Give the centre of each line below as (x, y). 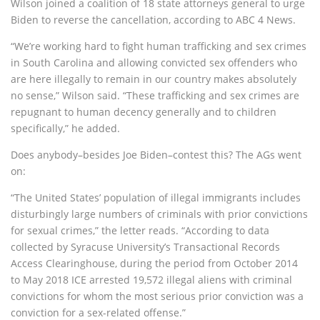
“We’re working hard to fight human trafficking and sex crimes (159, 46)
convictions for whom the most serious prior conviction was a (157, 296)
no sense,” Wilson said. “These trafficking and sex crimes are (155, 95)
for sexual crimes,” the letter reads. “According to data (140, 230)
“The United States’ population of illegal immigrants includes (156, 197)
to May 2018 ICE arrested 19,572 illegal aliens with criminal (151, 280)
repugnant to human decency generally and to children (144, 112)
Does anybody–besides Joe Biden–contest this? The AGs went (156, 155)
